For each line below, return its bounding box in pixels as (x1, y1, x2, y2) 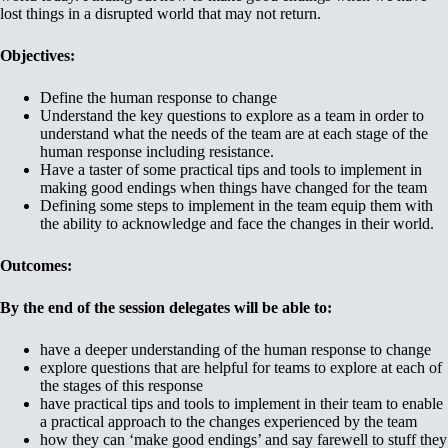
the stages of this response (40, 376, 203, 394)
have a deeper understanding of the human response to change (40, 340, 431, 358)
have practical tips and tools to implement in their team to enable (40, 394, 443, 412)
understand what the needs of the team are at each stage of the (40, 124, 432, 142)
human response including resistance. (40, 142, 278, 160)
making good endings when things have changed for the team (40, 178, 427, 196)
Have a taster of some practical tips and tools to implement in (40, 160, 422, 178)
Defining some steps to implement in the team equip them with (40, 196, 433, 214)
